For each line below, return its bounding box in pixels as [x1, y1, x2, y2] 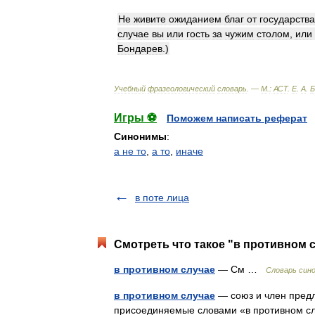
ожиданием [169, 13, 221, 25]
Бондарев [117, 43, 162, 54]
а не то [114, 146, 146, 157]
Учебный [114, 84, 146, 93]
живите [134, 13, 166, 25]
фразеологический [148, 84, 215, 93]
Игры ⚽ [114, 112, 157, 124]
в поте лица [135, 192, 189, 203]
